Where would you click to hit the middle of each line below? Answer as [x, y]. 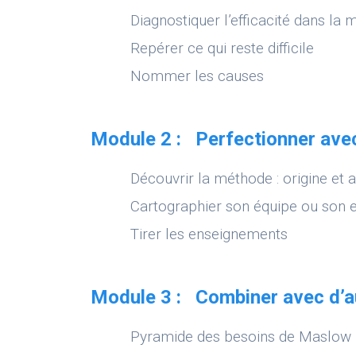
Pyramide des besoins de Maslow [241, 336]
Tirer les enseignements [211, 234]
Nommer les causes [197, 75]
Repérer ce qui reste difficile [222, 48]
